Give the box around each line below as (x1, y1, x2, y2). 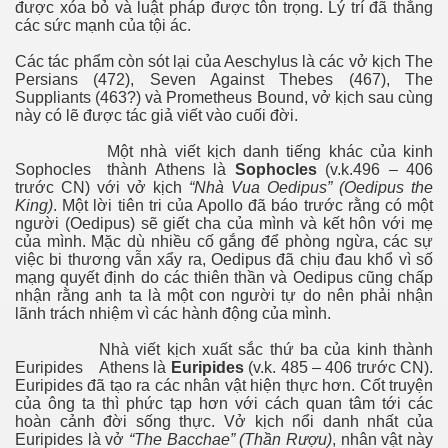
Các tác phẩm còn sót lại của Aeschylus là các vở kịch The (15, 52, 433, 70)
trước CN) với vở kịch (15, 178, 189, 196)
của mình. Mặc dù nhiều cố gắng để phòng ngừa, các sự (15, 232, 433, 250)
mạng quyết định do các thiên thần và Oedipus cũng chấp (15, 268, 433, 286)
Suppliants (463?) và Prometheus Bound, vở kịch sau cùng (15, 88, 433, 106)
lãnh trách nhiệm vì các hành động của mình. (15, 304, 331, 322)
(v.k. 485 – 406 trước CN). (243, 358, 433, 376)
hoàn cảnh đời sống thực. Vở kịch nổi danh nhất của (15, 412, 433, 430)
